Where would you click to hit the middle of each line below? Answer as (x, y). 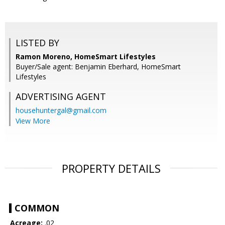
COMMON (37, 208)
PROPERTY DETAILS (111, 168)
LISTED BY (37, 43)
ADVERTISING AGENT (61, 97)
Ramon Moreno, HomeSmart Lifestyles (86, 57)
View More (33, 121)
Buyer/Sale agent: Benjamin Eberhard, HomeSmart (98, 67)
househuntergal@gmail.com (61, 110)
